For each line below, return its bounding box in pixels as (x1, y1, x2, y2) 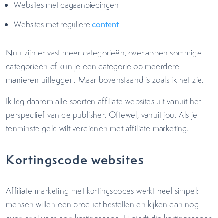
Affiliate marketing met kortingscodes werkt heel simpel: (6, 185, 199, 196)
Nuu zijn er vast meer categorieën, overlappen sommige (6, 47, 202, 58)
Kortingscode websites (6, 151, 144, 168)
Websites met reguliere (14, 19, 92, 30)
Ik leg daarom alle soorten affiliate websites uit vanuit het (6, 96, 201, 107)
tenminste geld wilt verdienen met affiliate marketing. (6, 123, 189, 134)
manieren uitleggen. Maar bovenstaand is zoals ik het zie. (6, 74, 204, 85)
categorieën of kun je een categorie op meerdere (6, 61, 180, 72)
